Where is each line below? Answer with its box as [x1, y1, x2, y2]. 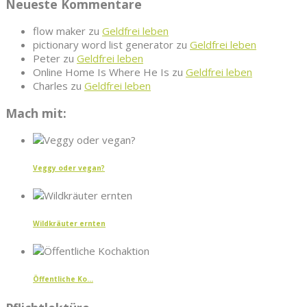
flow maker [33, 24, 86, 38]
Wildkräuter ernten [33, 218, 106, 228]
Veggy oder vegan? [33, 162, 105, 173]
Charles [33, 79, 68, 93]
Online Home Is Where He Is [33, 65, 169, 79]
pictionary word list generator [33, 38, 173, 52]
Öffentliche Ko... [33, 273, 93, 284]
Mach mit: [5, 104, 66, 121]
